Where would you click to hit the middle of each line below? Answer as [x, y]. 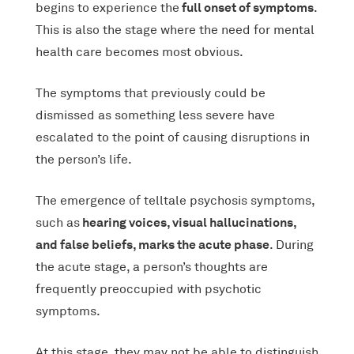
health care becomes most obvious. [139, 52]
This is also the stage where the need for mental [175, 30]
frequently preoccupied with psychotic [148, 289]
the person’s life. [83, 159]
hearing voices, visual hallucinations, [188, 222]
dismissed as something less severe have [155, 115]
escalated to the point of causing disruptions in [172, 137]
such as [57, 222]
